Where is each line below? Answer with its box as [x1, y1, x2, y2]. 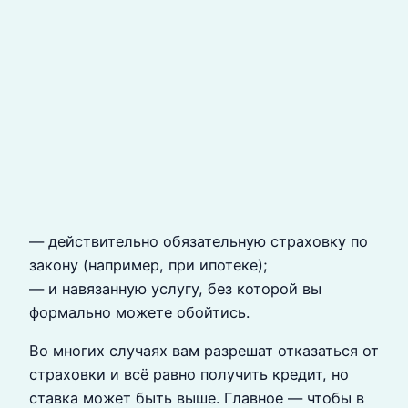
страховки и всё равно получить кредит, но [29, 364, 349, 383]
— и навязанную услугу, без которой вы [29, 279, 321, 298]
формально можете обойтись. [29, 302, 250, 321]
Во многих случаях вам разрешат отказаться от [29, 341, 379, 360]
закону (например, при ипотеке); [29, 255, 268, 274]
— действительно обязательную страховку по [29, 231, 368, 250]
